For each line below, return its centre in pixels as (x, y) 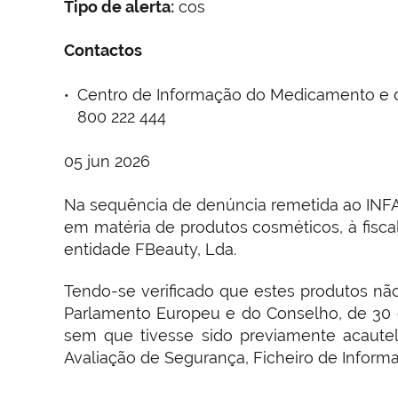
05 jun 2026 (107, 161)
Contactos (103, 50)
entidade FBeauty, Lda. (150, 249)
